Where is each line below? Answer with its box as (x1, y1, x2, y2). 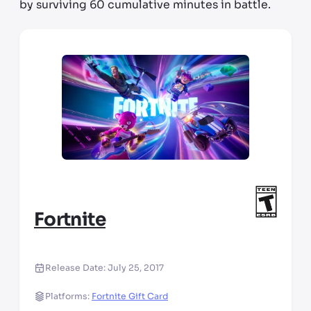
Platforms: (45, 290, 92, 302)
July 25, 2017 (108, 262, 164, 274)
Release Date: (45, 262, 108, 274)
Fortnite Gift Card (92, 290, 168, 302)
